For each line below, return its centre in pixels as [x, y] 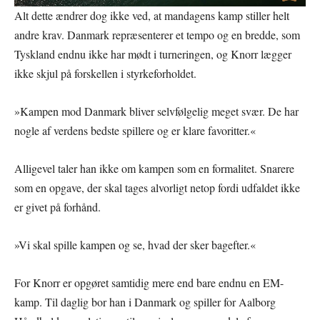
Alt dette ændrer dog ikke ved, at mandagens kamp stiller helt [152, 16]
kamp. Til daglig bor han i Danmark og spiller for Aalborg [145, 302]
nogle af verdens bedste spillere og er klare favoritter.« [135, 131]
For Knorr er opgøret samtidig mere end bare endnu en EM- [149, 283]
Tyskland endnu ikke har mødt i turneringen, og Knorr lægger [153, 54]
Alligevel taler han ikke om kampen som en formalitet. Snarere [154, 169]
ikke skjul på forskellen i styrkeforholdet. [105, 74]
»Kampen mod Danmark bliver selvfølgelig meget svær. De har [156, 111]
